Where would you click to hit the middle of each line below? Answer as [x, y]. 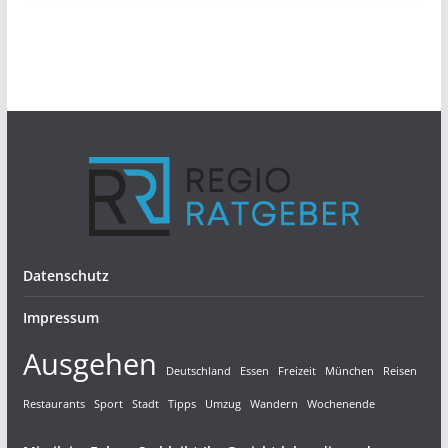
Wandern [273, 404]
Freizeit [296, 371]
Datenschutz [65, 275]
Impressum [60, 317]
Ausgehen [89, 364]
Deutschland [198, 371]
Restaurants [53, 404]
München [349, 371]
